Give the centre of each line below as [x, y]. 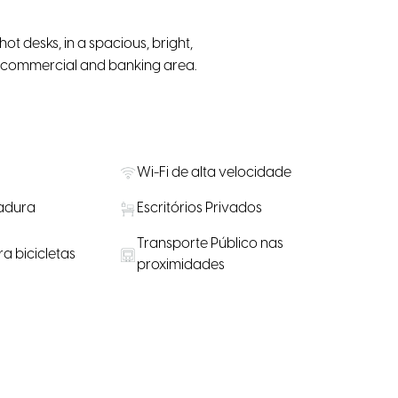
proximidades [181, 265]
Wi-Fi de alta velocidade [215, 172]
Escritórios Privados [200, 208]
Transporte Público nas [211, 243]
